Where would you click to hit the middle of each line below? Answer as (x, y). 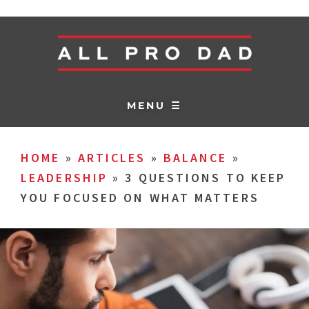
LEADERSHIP (64, 178)
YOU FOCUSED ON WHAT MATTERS (140, 198)
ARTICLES (112, 158)
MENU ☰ (154, 105)
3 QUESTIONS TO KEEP (206, 178)
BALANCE (195, 158)
